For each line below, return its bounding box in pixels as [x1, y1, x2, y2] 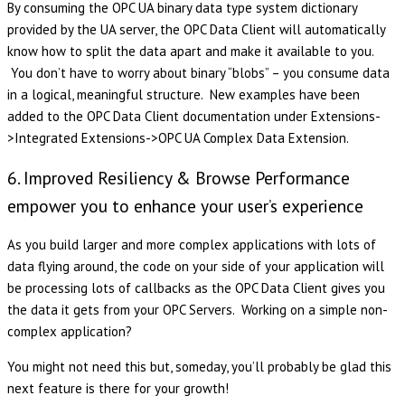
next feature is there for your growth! [7, 380, 229, 398]
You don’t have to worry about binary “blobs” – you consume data [7, 64, 390, 82]
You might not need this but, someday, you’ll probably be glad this [7, 358, 391, 376]
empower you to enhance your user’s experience [7, 194, 363, 218]
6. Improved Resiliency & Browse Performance [7, 166, 350, 190]
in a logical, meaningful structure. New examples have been [7, 86, 360, 104]
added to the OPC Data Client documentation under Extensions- [7, 108, 381, 126]
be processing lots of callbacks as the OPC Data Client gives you [7, 279, 385, 297]
